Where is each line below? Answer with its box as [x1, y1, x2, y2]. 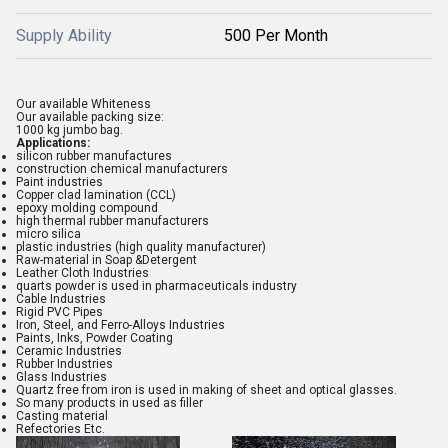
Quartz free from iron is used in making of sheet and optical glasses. [16, 383, 397, 397]
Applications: [16, 136, 90, 150]
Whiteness [91, 97, 151, 111]
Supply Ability [16, 26, 112, 45]
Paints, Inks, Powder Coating [16, 331, 173, 345]
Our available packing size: [16, 110, 164, 124]
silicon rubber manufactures [16, 149, 172, 163]
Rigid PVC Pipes [16, 305, 103, 319]
